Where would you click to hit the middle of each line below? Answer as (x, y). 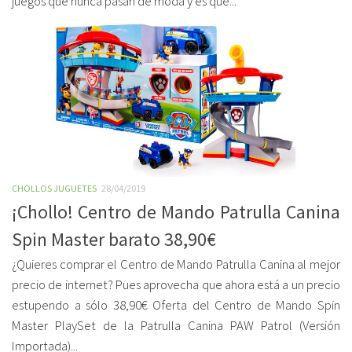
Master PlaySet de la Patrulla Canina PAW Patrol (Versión (176, 326)
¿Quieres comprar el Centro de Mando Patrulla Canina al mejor (176, 264)
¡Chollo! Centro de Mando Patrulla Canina (176, 212)
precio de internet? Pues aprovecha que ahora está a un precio (176, 285)
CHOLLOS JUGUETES (54, 188)
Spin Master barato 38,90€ (116, 239)
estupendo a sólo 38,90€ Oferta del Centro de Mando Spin (176, 305)
